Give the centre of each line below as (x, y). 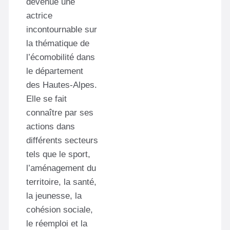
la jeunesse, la (54, 196)
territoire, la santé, (61, 182)
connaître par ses (60, 112)
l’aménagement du (61, 168)
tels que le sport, (58, 154)
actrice (39, 15)
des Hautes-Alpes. (62, 85)
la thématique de (58, 43)
